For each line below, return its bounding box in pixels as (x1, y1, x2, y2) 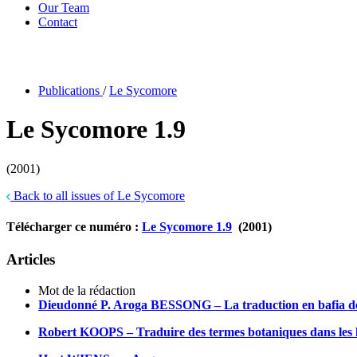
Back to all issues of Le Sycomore (10, 188, 185, 202)
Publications (38, 84, 103, 97)
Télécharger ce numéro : (6, 220, 142, 234)
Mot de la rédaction (38, 284, 135, 298)
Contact (38, 15, 77, 29)
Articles (6, 251, 55, 269)
